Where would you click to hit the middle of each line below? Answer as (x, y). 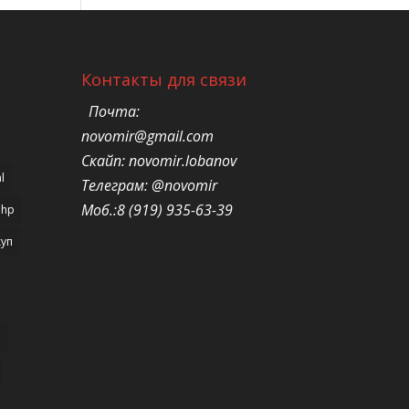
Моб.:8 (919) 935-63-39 (157, 210)
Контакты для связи (164, 79)
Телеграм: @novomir (150, 185)
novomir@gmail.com (148, 136)
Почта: (115, 111)
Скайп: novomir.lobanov (159, 160)
